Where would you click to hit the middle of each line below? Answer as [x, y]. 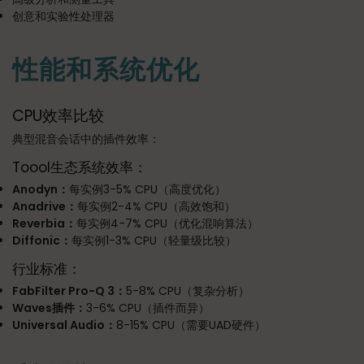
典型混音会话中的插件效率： [86, 139]
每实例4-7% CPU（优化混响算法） [167, 224]
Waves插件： [49, 308]
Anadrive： [45, 207]
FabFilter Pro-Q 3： [69, 291]
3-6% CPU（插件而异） [148, 308]
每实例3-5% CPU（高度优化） [147, 190]
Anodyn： [41, 190]
